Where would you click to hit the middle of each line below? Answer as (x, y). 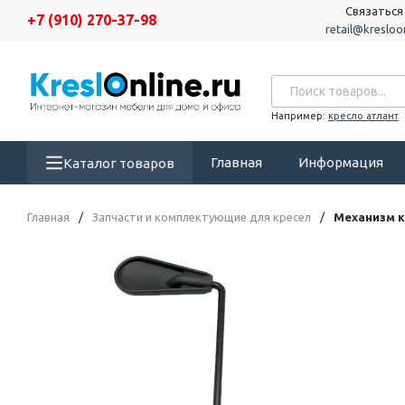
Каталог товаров (119, 163)
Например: (298, 115)
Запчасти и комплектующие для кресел (202, 217)
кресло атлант (363, 115)
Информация (341, 162)
